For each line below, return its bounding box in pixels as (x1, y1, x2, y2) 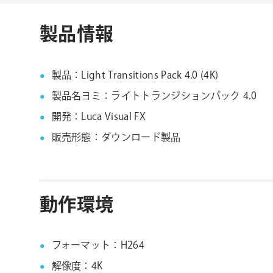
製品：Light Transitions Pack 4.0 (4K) (51, 68, 219, 83)
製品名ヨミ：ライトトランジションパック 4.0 (51, 89, 257, 104)
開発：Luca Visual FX (51, 110, 146, 124)
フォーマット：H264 (51, 239, 145, 253)
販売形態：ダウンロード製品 (51, 130, 181, 145)
